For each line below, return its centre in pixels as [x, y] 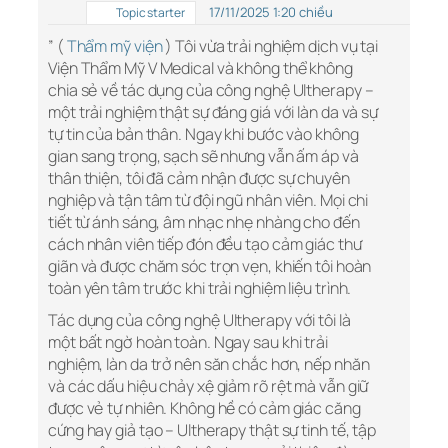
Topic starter [149, 13]
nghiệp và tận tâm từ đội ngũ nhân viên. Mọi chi [208, 200]
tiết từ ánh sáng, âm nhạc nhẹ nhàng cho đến [204, 222]
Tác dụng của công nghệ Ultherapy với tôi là [199, 320]
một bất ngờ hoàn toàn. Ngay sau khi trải [188, 342]
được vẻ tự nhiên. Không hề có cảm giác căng [204, 408]
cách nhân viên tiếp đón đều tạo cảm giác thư [205, 244]
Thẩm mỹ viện [114, 46]
